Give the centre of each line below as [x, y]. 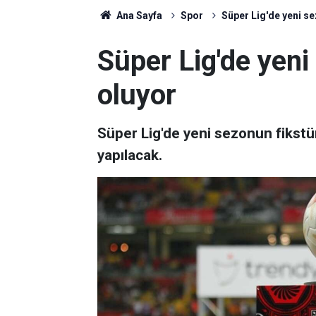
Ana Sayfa [138, 16]
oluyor [137, 95]
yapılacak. [130, 155]
